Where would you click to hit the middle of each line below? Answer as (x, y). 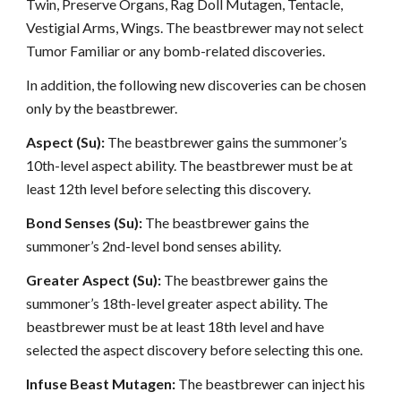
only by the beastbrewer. (102, 108)
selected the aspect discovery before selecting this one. (195, 350)
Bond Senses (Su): (85, 222)
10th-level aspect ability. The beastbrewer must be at (190, 165)
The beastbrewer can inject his (271, 384)
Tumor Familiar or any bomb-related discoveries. (176, 51)
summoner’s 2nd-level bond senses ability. (154, 246)
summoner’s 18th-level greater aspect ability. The (177, 303)
